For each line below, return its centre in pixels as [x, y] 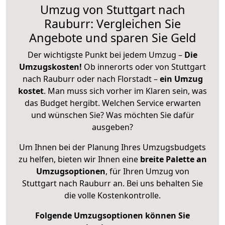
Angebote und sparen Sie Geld [113, 37]
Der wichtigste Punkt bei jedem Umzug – [106, 54]
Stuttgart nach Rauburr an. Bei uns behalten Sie [113, 183]
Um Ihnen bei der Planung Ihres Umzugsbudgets [113, 147]
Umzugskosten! [50, 67]
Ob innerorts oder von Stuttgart [145, 67]
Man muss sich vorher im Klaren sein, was [127, 91]
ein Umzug [181, 79]
